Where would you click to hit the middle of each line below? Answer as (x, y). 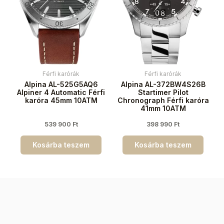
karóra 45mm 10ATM (61, 100)
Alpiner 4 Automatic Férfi (61, 92)
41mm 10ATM (163, 108)
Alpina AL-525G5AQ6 (61, 84)
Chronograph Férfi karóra (163, 100)
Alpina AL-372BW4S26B (163, 84)
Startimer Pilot (163, 92)
